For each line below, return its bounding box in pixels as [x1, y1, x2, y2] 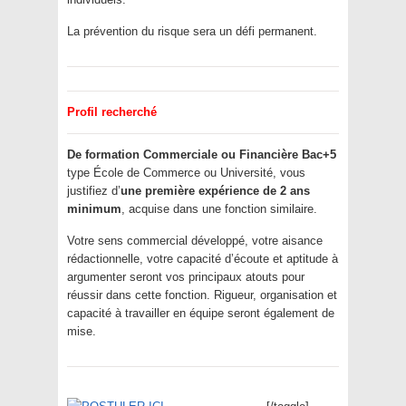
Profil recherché [67, 105, 157, 120]
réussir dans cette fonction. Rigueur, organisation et [67, 288, 337, 303]
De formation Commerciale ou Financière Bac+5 [67, 148, 336, 162]
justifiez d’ [67, 184, 121, 198]
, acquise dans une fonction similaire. [121, 202, 317, 217]
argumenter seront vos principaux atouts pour [67, 270, 304, 285]
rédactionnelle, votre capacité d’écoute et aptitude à [67, 252, 338, 266]
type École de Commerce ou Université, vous [67, 166, 305, 180]
